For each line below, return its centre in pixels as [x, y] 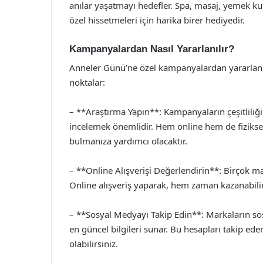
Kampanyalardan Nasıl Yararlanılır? [152, 49]
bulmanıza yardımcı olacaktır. [128, 141]
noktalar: [87, 82]
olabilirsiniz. [94, 244]
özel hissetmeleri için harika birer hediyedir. [157, 20]
